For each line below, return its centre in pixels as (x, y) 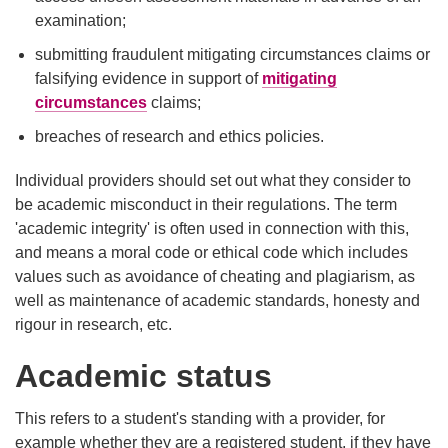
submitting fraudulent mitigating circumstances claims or (232, 55)
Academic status (143, 376)
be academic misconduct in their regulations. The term (206, 205)
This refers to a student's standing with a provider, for (200, 419)
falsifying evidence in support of (148, 79)
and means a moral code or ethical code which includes (211, 253)
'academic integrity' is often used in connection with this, (212, 229)
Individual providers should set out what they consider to (213, 181)
